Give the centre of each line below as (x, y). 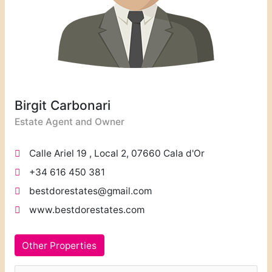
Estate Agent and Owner (69, 121)
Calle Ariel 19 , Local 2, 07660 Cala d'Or (117, 153)
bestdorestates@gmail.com (90, 191)
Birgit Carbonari (62, 105)
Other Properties (59, 245)
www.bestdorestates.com (87, 209)
